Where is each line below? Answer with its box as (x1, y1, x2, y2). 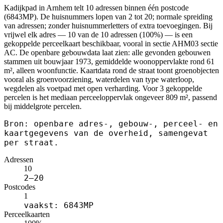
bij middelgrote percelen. (4, 102, 82, 111)
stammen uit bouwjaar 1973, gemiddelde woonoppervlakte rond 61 (4, 57, 215, 66)
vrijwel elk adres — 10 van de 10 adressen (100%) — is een (4, 30, 193, 39)
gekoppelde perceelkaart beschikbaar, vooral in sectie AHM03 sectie (4, 39, 218, 48)
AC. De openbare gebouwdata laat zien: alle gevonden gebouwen (4, 48, 211, 57)
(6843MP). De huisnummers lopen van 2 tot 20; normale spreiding (4, 12, 213, 21)
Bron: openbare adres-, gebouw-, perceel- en (4, 119, 218, 129)
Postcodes (4, 183, 35, 192)
